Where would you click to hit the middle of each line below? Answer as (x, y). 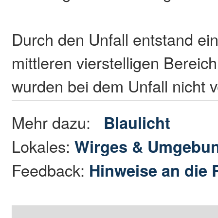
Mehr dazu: (58, 122)
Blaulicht (137, 122)
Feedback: (51, 170)
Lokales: (43, 146)
